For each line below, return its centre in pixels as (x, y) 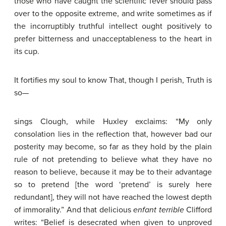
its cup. (27, 51)
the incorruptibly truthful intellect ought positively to (113, 26)
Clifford (198, 210)
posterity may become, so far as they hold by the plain (113, 147)
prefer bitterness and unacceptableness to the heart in (113, 39)
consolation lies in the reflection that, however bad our (113, 134)
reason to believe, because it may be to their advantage (113, 172)
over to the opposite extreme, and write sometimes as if (113, 14)
